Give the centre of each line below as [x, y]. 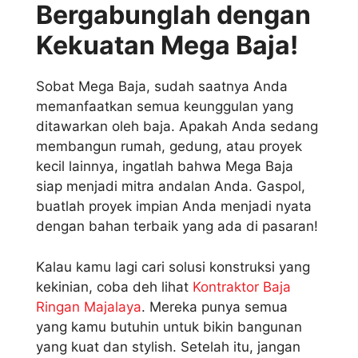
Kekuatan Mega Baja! [167, 46]
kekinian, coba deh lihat [114, 286]
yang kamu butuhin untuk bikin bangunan [169, 326]
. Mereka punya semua [215, 306]
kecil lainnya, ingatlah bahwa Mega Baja [165, 167]
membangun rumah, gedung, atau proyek [169, 147]
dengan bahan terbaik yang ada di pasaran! [177, 227]
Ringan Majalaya [89, 306]
